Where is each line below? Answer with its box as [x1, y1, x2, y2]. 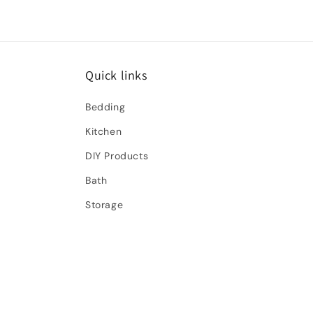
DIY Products [85, 150, 149, 162]
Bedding [85, 101, 126, 113]
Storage [85, 198, 124, 211]
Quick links [85, 67, 147, 83]
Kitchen [85, 125, 122, 138]
